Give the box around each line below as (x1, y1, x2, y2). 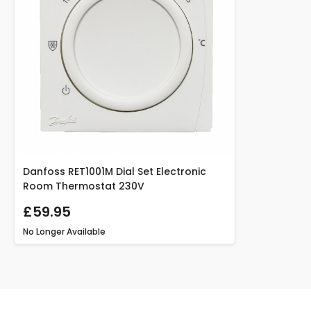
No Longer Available (23, 225, 106, 237)
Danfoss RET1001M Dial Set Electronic (23, 164, 206, 178)
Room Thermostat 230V (23, 178, 144, 193)
